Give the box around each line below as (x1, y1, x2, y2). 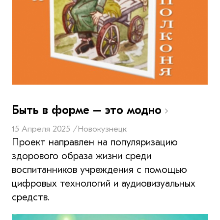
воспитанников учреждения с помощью (12, 164, 187, 175)
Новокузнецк (78, 123, 127, 134)
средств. (12, 191, 50, 203)
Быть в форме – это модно (12, 103, 165, 117)
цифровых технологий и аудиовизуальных (12, 177, 195, 189)
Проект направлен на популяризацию (12, 136, 178, 148)
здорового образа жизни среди (12, 150, 151, 162)
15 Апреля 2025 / (12, 123, 78, 134)
